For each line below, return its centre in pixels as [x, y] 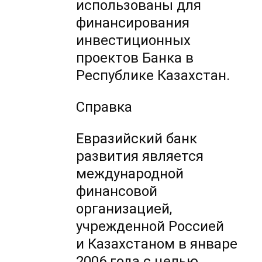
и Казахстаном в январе [157, 244]
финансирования [133, 23]
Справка [104, 107]
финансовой [117, 192]
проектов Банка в [135, 58]
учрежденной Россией [150, 227]
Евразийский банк [137, 139]
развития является [140, 156]
